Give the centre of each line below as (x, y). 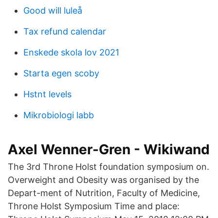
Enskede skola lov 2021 (71, 52)
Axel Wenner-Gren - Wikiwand (109, 149)
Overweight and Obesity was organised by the (103, 180)
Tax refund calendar (65, 31)
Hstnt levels (47, 94)
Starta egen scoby (61, 73)
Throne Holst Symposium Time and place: (94, 206)
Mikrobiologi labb (59, 115)
